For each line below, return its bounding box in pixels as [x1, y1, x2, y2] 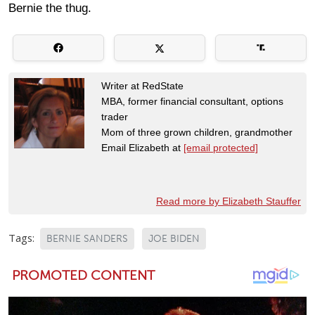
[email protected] [184, 141, 258, 153]
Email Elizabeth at [101, 141, 184, 153]
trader [101, 110, 128, 122]
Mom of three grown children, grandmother [101, 126, 292, 138]
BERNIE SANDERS [46, 232, 128, 245]
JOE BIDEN [148, 232, 200, 245]
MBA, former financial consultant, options [101, 95, 283, 107]
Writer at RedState [101, 79, 184, 91]
